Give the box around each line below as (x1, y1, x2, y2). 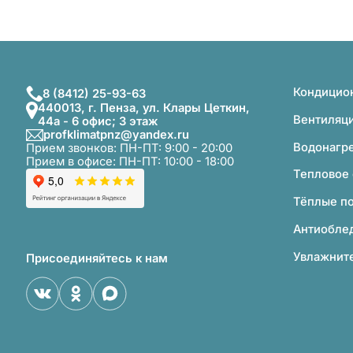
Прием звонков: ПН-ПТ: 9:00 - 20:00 (25, 141, 232, 156)
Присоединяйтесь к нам (25, 251, 168, 266)
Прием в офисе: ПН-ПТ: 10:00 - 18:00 (25, 154, 234, 169)
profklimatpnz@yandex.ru (43, 128, 190, 143)
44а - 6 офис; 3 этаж (38, 114, 159, 129)
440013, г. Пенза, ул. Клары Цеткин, (38, 101, 251, 116)
